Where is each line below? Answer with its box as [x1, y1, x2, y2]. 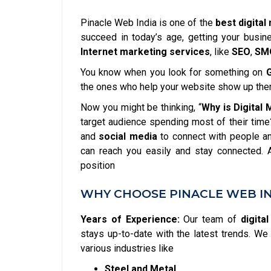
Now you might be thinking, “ [80, 102, 201, 113]
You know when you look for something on [80, 67, 266, 78]
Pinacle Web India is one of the [80, 17, 215, 28]
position [80, 160, 115, 171]
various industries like [80, 243, 174, 254]
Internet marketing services [80, 46, 210, 57]
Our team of [179, 214, 241, 225]
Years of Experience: [80, 214, 180, 225]
